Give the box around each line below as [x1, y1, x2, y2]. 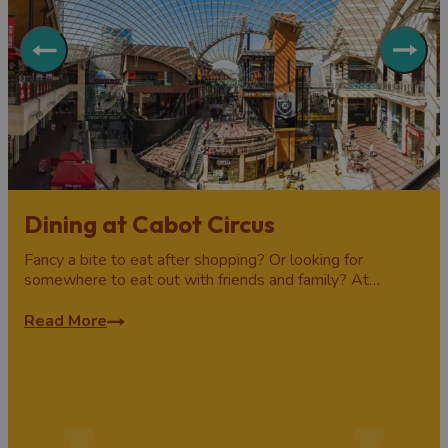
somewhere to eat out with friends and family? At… [24, 268, 380, 291]
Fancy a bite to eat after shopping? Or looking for [24, 248, 363, 271]
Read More [24, 309, 107, 332]
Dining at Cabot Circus [24, 208, 275, 239]
